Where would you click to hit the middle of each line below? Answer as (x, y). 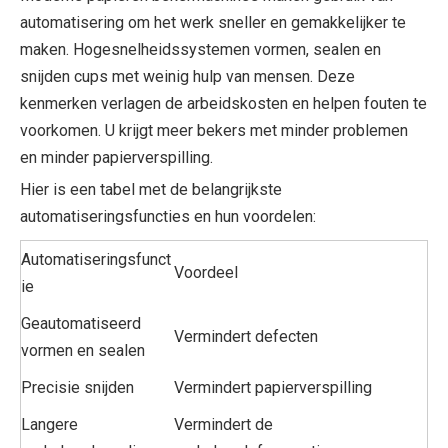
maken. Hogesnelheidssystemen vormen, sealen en (200, 49)
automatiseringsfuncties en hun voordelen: (168, 216)
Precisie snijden (77, 387)
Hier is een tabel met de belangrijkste (151, 189)
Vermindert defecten (246, 336)
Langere (49, 424)
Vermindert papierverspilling (273, 387)
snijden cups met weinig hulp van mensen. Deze (187, 76)
